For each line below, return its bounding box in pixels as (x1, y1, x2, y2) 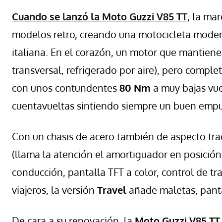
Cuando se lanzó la (12, 9, 102, 23)
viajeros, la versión (12, 183, 97, 196)
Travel (97, 183, 129, 196)
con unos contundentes (12, 81, 119, 94)
